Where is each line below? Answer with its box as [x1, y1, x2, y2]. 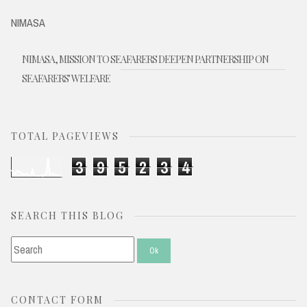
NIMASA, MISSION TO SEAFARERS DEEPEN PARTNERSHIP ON [22, 53, 269, 66]
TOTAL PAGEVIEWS [11, 130, 119, 143]
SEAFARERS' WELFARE [22, 72, 110, 86]
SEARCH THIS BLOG [11, 209, 124, 223]
